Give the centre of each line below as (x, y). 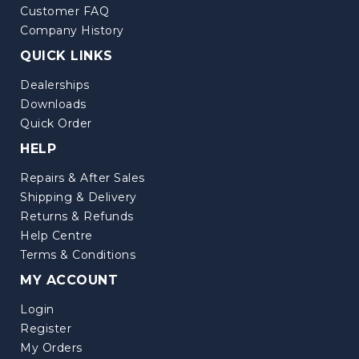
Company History (72, 30)
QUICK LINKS (67, 55)
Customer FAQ (65, 11)
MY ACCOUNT (69, 280)
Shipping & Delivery (79, 197)
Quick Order (56, 123)
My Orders (51, 347)
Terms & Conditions (78, 254)
